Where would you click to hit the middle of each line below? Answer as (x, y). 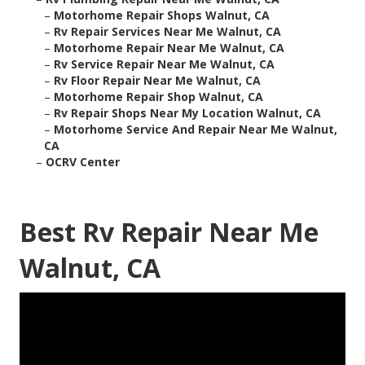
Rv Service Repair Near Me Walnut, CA (164, 64)
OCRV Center (83, 162)
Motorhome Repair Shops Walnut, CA (162, 15)
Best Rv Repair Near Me (169, 232)
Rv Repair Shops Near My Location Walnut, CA (187, 113)
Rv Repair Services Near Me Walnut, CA (167, 32)
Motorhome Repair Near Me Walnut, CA (169, 48)
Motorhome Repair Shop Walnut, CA (158, 97)
